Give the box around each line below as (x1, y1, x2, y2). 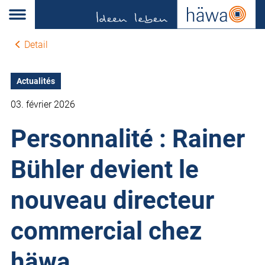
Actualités (17, 76, 55, 86)
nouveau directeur (11, 186, 214, 215)
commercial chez (11, 216, 202, 246)
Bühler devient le (11, 155, 199, 185)
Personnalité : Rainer (11, 124, 245, 154)
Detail (24, 39, 48, 51)
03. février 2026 (11, 99, 75, 111)
